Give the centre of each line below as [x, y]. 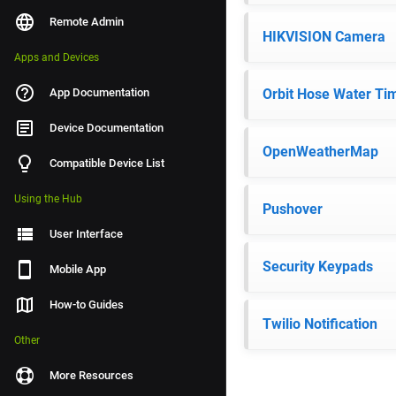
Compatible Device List [107, 163]
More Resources [91, 375]
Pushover [293, 209]
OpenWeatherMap [320, 152]
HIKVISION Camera [324, 37]
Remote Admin [87, 22]
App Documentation [99, 92]
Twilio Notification [320, 324]
